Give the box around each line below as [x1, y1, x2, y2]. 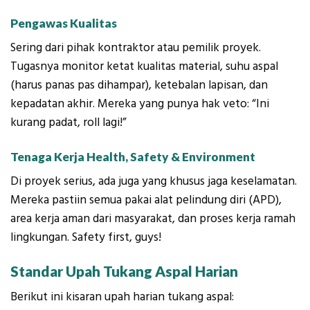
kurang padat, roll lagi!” [10, 113, 127, 131]
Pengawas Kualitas [10, 16, 117, 31]
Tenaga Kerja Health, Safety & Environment [10, 149, 257, 165]
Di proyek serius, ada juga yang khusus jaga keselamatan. [10, 172, 297, 190]
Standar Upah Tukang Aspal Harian [10, 263, 238, 280]
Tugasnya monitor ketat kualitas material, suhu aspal [10, 57, 278, 75]
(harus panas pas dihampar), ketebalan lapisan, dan [10, 76, 268, 93]
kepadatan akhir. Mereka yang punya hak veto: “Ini [10, 95, 269, 112]
